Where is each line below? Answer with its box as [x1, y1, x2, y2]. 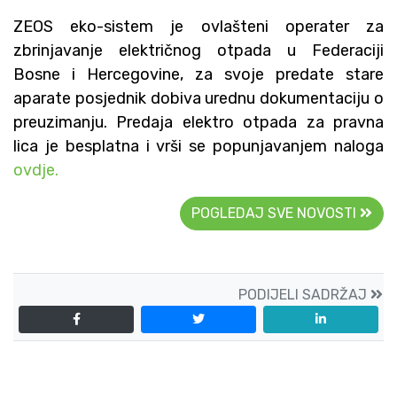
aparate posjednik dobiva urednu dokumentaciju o [13, 88, 384, 108]
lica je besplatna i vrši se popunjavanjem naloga [13, 136, 384, 156]
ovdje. [13, 160, 58, 180]
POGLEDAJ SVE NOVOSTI [191, 204, 360, 222]
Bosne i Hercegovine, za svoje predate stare [13, 64, 384, 84]
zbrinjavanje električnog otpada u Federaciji [13, 40, 384, 60]
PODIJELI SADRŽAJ [238, 285, 370, 303]
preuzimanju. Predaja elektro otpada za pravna [13, 112, 384, 132]
